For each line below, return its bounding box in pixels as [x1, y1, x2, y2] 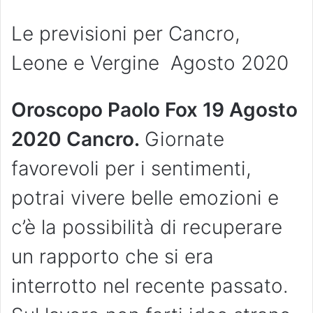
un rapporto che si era [11, 245, 214, 269]
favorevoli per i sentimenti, [11, 156, 252, 181]
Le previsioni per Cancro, [11, 22, 240, 46]
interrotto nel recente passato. [11, 274, 289, 298]
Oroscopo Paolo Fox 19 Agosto [11, 98, 298, 122]
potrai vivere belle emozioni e [11, 186, 279, 210]
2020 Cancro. [11, 127, 145, 152]
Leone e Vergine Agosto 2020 [11, 51, 289, 75]
